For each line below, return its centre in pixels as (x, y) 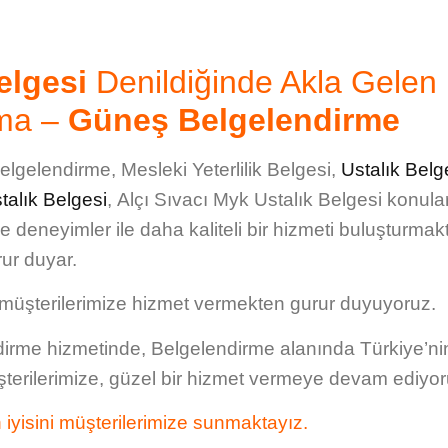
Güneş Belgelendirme (233, 119)
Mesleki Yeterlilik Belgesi (225, 169)
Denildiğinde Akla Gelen (261, 81)
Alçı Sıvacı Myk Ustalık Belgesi (249, 199)
